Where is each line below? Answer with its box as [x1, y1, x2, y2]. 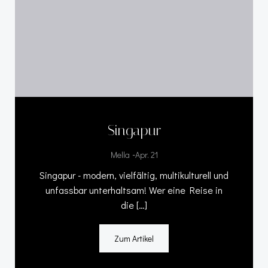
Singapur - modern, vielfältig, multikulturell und [39, 168, 229, 181]
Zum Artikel [114, 232, 154, 244]
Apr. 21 [135, 148, 158, 160]
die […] [121, 198, 147, 211]
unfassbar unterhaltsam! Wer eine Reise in [45, 183, 223, 196]
